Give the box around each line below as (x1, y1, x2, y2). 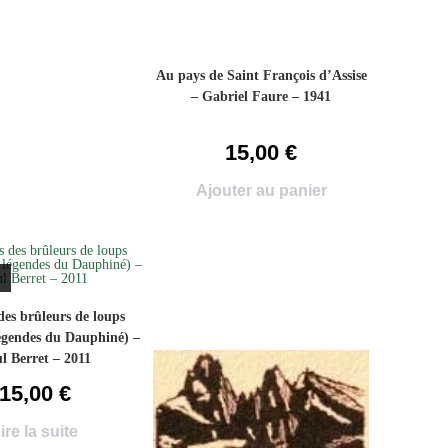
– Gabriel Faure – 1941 (191, 89, 332, 104)
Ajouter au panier (195, 182, 327, 199)
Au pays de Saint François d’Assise (155, 68, 367, 83)
